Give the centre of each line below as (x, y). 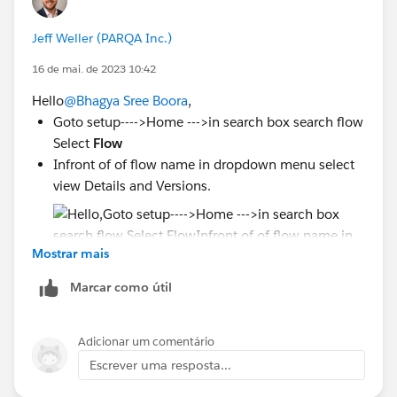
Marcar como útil (121, 287)
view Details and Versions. (132, 185)
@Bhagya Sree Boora (126, 100)
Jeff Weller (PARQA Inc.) (102, 38)
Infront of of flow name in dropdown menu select (204, 164)
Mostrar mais (70, 253)
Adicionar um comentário (146, 341)
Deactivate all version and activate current (191, 288)
